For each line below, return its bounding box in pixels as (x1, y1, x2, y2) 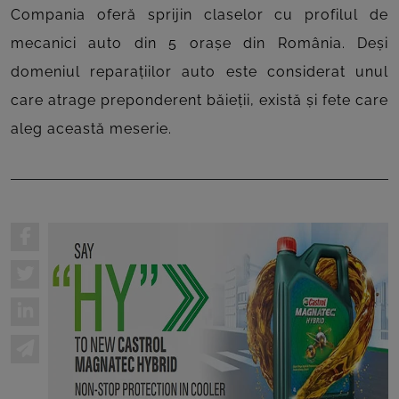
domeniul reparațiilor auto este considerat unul (11, 62, 388, 80)
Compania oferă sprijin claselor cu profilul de (11, 5, 388, 23)
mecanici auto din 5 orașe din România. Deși (11, 34, 388, 52)
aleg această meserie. (11, 119, 172, 137)
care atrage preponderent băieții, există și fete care (11, 91, 388, 109)
